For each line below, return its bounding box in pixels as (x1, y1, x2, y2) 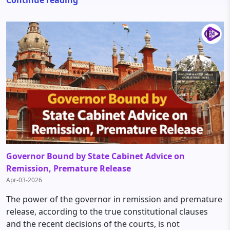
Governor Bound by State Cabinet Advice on (6, 150, 185, 162)
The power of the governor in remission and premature (6, 194, 222, 205)
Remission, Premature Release (6, 163, 131, 174)
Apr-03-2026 (6, 176, 42, 184)
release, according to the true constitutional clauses (6, 206, 208, 217)
